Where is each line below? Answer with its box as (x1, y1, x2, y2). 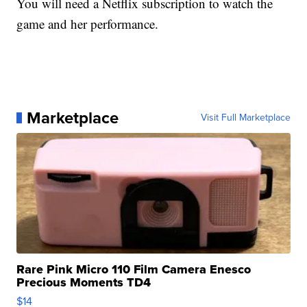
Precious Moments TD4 (16, 273, 151, 291)
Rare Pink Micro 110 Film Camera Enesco (16, 260, 251, 278)
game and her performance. (16, 14, 159, 32)
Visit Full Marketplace (200, 110, 291, 125)
